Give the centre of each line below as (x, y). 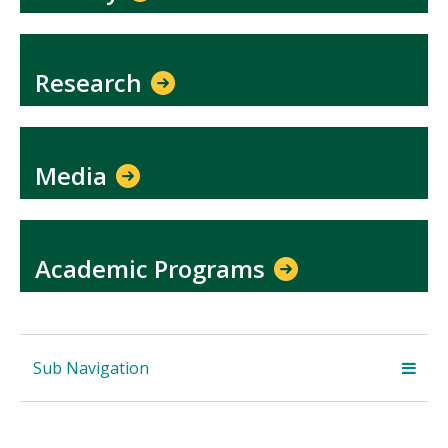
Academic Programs (153, 268)
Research (91, 83)
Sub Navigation (90, 368)
